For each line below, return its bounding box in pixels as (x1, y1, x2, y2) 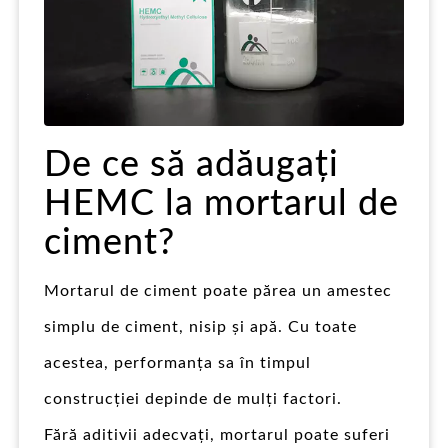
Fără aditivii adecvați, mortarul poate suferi (44, 426, 390, 443)
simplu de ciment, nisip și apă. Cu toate (44, 318, 357, 335)
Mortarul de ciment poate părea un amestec (44, 282, 392, 299)
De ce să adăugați (44, 146, 339, 183)
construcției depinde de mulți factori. (44, 390, 342, 407)
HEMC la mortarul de (44, 185, 399, 222)
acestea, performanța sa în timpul (44, 354, 311, 371)
